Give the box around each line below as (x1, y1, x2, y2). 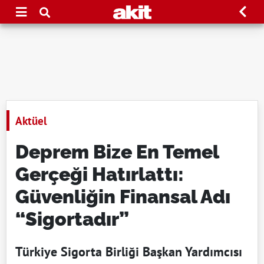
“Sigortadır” (15, 208, 129, 230)
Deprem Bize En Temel (15, 141, 219, 163)
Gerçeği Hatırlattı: (15, 163, 184, 185)
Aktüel (15, 113, 47, 128)
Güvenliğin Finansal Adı (15, 186, 230, 207)
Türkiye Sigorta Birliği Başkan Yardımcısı (15, 243, 242, 260)
